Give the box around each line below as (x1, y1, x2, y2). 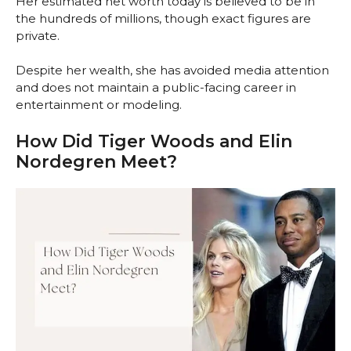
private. (16, 27, 60, 43)
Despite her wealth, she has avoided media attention (16, 63, 329, 78)
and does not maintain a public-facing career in (16, 80, 296, 96)
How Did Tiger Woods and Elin (16, 130, 292, 152)
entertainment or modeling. (16, 97, 182, 113)
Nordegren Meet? (16, 150, 177, 172)
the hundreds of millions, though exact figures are (16, 10, 311, 26)
